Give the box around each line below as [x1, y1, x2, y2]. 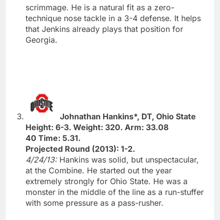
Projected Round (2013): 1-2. [26, 143, 135, 154]
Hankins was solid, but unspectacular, [59, 154, 199, 165]
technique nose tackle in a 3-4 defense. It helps [26, 13, 201, 23]
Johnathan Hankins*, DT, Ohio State [60, 111, 196, 121]
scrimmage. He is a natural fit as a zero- [26, 2, 174, 12]
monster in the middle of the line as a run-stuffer [26, 187, 204, 197]
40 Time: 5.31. [26, 133, 81, 143]
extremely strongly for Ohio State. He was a [26, 176, 188, 186]
